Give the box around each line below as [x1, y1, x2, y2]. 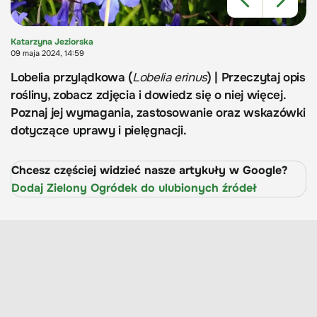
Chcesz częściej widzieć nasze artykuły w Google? [11, 163, 287, 178]
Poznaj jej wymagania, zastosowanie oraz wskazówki [11, 105, 306, 121]
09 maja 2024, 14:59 [11, 48, 84, 59]
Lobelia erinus [132, 70, 208, 86]
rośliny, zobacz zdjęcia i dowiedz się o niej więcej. [11, 88, 286, 103]
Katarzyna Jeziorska [11, 36, 93, 48]
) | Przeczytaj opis [207, 70, 306, 86]
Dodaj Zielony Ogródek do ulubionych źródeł [11, 180, 257, 196]
